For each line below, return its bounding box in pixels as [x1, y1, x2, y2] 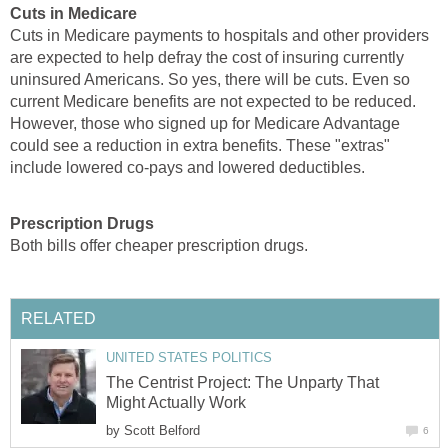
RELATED [21, 310, 96, 328]
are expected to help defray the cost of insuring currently [10, 48, 404, 66]
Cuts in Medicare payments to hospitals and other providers [10, 26, 429, 44]
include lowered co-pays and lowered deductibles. [10, 158, 365, 176]
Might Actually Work [106, 393, 246, 411]
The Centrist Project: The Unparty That [106, 373, 379, 391]
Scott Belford [124, 422, 200, 438]
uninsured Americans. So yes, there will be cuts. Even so [10, 70, 410, 88]
